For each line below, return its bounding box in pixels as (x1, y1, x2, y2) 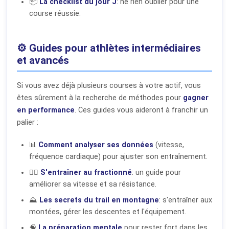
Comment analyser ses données (38, 140, 153, 149)
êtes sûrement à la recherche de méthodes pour (17, 93, 183, 102)
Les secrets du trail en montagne (39, 195, 159, 204)
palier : (17, 118, 38, 127)
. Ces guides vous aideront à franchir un (75, 105, 208, 114)
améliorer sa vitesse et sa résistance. (29, 179, 156, 189)
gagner (183, 93, 209, 102)
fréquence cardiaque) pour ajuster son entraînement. (29, 152, 208, 161)
